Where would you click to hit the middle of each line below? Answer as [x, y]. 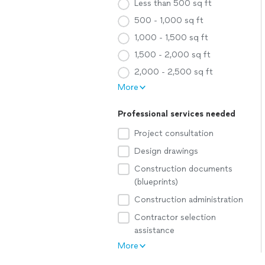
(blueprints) [156, 182]
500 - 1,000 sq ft [169, 20]
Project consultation [174, 133]
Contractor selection [175, 217]
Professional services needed [177, 114]
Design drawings [166, 151]
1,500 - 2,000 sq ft [172, 55]
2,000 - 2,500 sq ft [174, 72]
